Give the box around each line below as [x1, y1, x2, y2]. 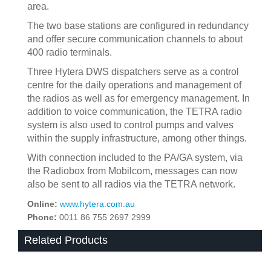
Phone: [27, 213, 59, 222]
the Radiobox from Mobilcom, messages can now [27, 166, 238, 176]
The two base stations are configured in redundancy [27, 21, 249, 31]
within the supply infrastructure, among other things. [27, 133, 247, 143]
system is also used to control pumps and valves [27, 120, 233, 130]
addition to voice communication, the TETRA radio [27, 106, 242, 117]
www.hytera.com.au [60, 200, 135, 209]
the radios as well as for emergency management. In [27, 93, 250, 103]
